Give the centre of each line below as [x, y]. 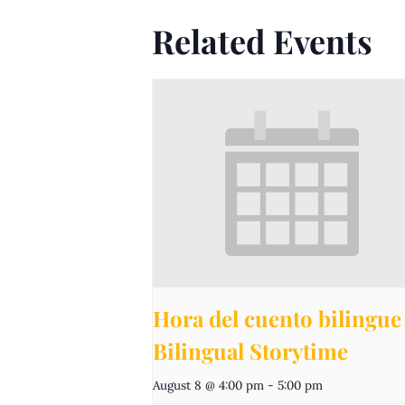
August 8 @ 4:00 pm [208, 386]
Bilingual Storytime [250, 351]
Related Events [262, 40]
